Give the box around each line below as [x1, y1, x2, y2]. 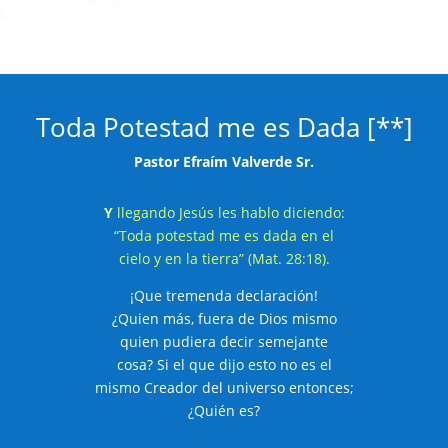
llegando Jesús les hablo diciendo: [112, 202, 345, 222]
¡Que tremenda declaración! [130, 285, 318, 305]
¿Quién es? [188, 400, 260, 420]
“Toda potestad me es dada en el [114, 225, 334, 245]
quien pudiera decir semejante [120, 331, 328, 351]
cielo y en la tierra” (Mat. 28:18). [118, 248, 330, 268]
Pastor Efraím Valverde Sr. [134, 151, 314, 171]
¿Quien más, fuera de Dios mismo [111, 308, 337, 328]
